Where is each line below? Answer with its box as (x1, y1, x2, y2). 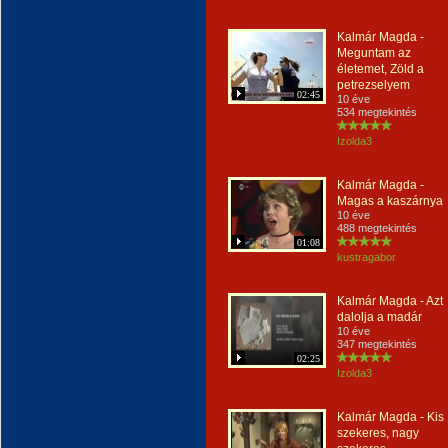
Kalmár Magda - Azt (337, 294, 443, 308)
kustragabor (337, 251, 396, 263)
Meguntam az (337, 46, 411, 60)
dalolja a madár (337, 310, 422, 324)
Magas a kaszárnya (337, 194, 443, 208)
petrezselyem (337, 78, 410, 92)
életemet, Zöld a (337, 62, 424, 76)
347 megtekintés (337, 338, 417, 350)
